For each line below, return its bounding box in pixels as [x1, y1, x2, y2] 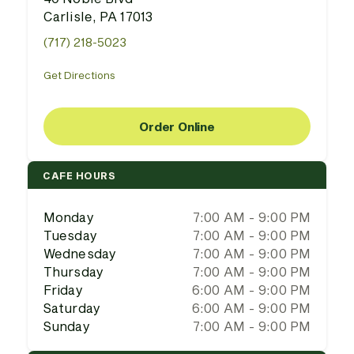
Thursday [43, 264, 104, 279]
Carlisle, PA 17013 [43, 9, 153, 24]
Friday [43, 282, 83, 297]
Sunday [43, 318, 90, 333]
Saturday [43, 300, 100, 315]
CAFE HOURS [43, 169, 115, 181]
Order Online [139, 119, 215, 134]
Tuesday [43, 228, 97, 243]
